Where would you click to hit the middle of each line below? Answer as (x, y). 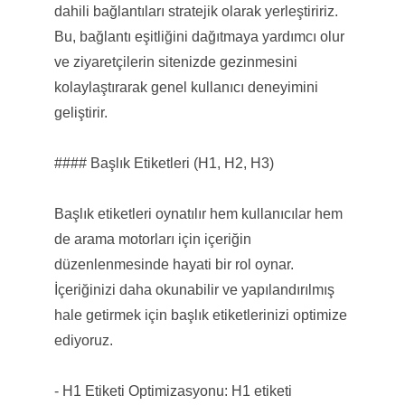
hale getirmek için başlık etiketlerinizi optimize (200, 315)
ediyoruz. (83, 340)
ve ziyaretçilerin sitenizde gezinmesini (175, 61)
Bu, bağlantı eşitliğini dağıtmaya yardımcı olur (199, 36)
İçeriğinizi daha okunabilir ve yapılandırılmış (194, 289)
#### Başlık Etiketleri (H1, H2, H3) (164, 163)
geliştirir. (80, 112)
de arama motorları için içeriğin (152, 239)
